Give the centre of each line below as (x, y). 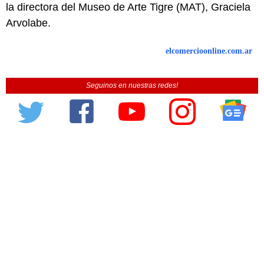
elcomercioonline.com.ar (209, 51)
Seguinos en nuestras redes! (132, 85)
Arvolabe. (28, 23)
